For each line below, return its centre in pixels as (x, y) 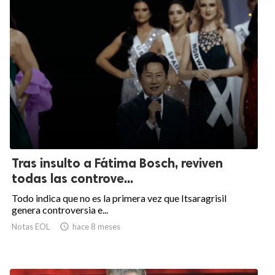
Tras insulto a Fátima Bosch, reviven (117, 163)
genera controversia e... (60, 210)
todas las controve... (72, 179)
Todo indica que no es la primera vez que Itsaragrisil (119, 198)
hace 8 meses (96, 227)
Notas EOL (31, 227)
